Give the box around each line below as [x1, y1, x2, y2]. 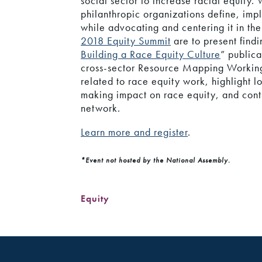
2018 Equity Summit [81, 34, 171, 48]
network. [81, 101, 121, 115]
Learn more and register [81, 125, 188, 139]
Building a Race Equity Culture [81, 47, 221, 61]
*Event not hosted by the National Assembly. [81, 155, 231, 165]
